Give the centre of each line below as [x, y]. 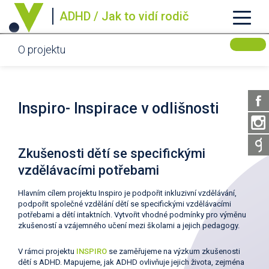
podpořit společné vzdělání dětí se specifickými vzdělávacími [125, 204]
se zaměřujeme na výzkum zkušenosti [174, 251]
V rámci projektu [46, 251]
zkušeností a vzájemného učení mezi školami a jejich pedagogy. [129, 225]
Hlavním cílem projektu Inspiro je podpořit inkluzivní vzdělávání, [127, 193]
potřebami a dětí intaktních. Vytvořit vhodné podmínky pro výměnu [132, 215]
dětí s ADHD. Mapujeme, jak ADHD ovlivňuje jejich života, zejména [131, 262]
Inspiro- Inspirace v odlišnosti [119, 108]
